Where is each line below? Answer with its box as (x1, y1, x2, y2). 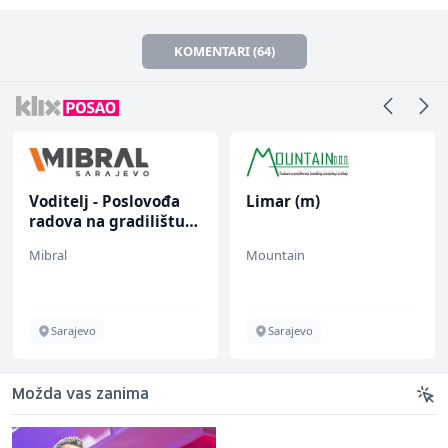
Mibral (29, 245, 67, 264)
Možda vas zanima (12, 387, 149, 402)
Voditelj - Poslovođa (29, 190, 180, 211)
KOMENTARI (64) (173, 41, 275, 60)
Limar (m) (246, 190, 320, 211)
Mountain (246, 245, 305, 264)
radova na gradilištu (29, 210, 185, 231)
